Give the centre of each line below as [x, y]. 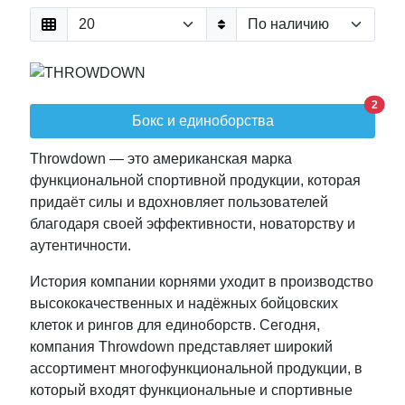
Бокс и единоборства [202, 120]
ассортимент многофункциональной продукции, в [196, 368]
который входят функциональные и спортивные [191, 390]
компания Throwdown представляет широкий [181, 346]
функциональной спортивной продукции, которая [195, 180]
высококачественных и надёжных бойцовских [184, 303]
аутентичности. [80, 245]
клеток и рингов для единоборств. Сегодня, [175, 325]
